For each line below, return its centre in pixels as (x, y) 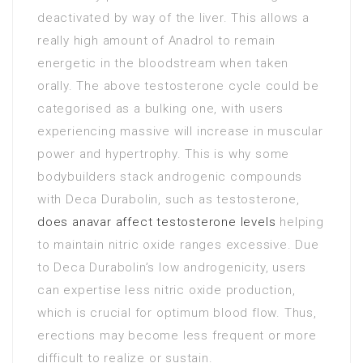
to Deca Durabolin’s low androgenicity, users (172, 267)
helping (300, 222)
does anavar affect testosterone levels (157, 222)
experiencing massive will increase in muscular (180, 131)
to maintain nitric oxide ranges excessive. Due (178, 245)
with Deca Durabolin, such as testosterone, (169, 199)
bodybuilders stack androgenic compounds (170, 177)
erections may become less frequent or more (177, 335)
